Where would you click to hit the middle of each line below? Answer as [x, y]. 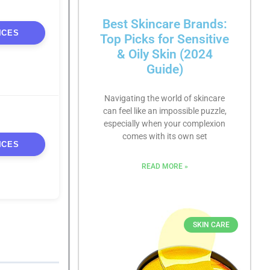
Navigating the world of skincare [165, 98]
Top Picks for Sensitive [165, 39]
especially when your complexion [165, 123]
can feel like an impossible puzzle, [165, 111]
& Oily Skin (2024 [165, 54]
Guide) [165, 69]
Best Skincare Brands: [165, 24]
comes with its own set [165, 136]
